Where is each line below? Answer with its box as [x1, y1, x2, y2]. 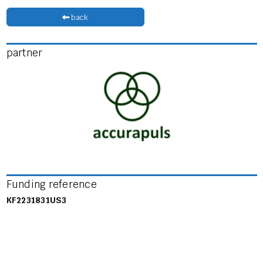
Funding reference [6, 177, 97, 191]
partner [6, 46, 43, 59]
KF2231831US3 [6, 194, 67, 205]
